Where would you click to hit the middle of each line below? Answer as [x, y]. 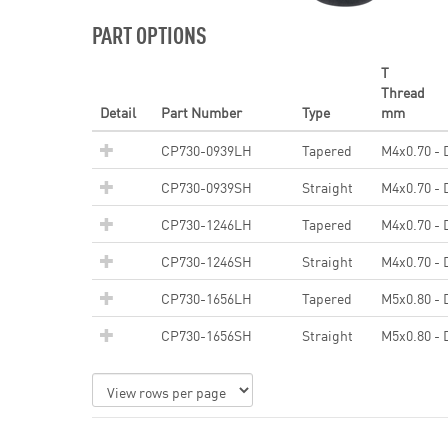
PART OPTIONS [149, 34]
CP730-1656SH [206, 335]
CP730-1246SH [206, 261]
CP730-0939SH [206, 187]
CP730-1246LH [206, 224]
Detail [118, 112]
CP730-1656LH [206, 298]
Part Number [201, 112]
